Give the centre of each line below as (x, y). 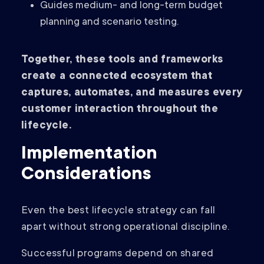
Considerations (86, 175)
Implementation (89, 155)
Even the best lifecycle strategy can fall (118, 211)
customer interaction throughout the (120, 110)
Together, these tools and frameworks (122, 60)
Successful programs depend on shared (118, 254)
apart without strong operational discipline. (127, 228)
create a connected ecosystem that (117, 77)
